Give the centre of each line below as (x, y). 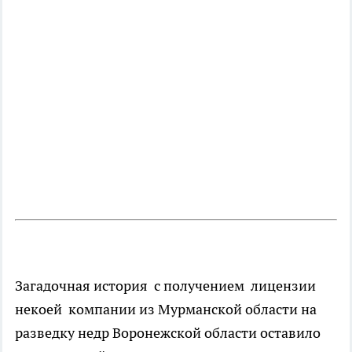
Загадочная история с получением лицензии (167, 285)
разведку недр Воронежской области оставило (168, 332)
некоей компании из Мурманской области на (166, 309)
